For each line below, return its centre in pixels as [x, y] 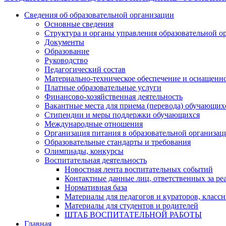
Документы [64, 42]
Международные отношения [94, 124]
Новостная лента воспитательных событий [139, 169]
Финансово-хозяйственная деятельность [114, 96]
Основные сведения [79, 24]
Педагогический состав [85, 69]
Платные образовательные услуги [103, 87]
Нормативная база [96, 187]
